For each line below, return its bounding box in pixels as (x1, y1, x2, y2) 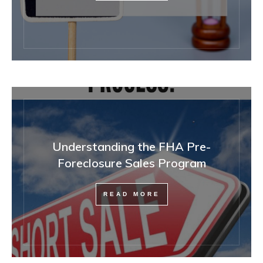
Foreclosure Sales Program (57, 155, 206, 170)
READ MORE (103, 190, 160, 197)
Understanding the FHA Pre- (52, 139, 211, 154)
